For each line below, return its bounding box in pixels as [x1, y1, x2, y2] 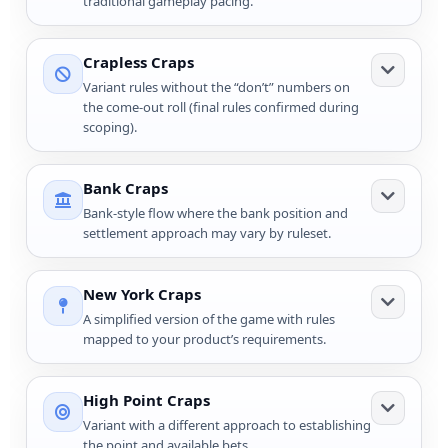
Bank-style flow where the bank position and [83, 204, 348, 223]
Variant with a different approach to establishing [83, 416, 371, 435]
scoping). [83, 118, 137, 137]
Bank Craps [83, 178, 168, 199]
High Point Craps [83, 390, 210, 411]
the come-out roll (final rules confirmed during [83, 98, 359, 117]
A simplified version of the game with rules [83, 310, 335, 329]
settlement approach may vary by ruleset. [83, 224, 331, 243]
